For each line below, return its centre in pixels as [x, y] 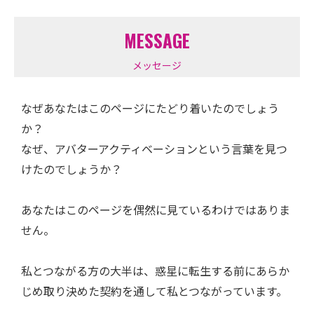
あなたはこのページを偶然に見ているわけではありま [156, 209]
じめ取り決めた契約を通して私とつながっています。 [154, 291]
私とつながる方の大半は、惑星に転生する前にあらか [155, 270]
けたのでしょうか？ [71, 169]
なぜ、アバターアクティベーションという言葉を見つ [154, 148]
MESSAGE [157, 40]
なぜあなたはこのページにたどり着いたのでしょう [150, 108]
